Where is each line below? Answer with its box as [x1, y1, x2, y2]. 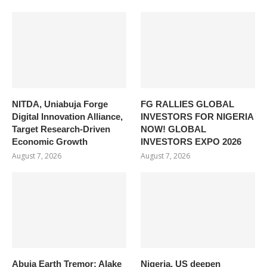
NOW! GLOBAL [141, 123, 207, 134]
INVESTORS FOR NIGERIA [141, 111, 254, 122]
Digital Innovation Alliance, [12, 111, 123, 122]
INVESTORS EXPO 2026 [141, 136, 242, 147]
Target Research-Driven [12, 123, 110, 134]
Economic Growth [12, 136, 88, 147]
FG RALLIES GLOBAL [141, 98, 235, 109]
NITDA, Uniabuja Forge [12, 98, 108, 109]
